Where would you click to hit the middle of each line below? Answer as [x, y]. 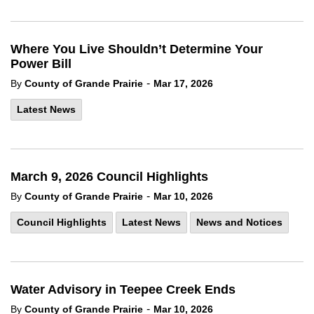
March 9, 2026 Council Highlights [109, 177]
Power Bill [41, 64]
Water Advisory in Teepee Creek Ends [123, 289]
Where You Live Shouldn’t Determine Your [137, 49]
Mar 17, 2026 [183, 83]
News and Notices [239, 222]
